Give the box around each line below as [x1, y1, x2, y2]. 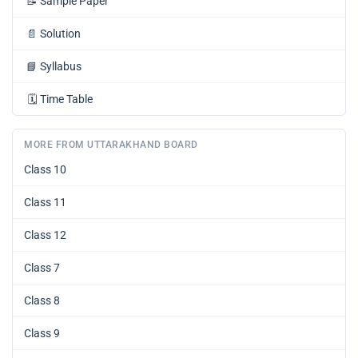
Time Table [40, 93, 93, 106]
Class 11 [24, 196, 66, 209]
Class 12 [24, 229, 66, 242]
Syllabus [40, 60, 82, 74]
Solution [40, 27, 81, 41]
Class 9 [24, 327, 60, 340]
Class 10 [24, 163, 66, 177]
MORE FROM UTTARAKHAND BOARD [24, 139, 198, 151]
